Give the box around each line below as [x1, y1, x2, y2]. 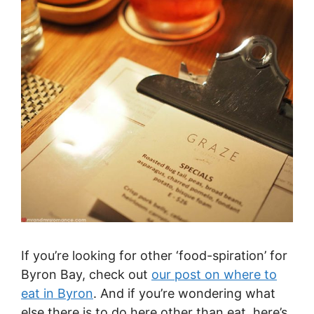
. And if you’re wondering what [93, 285, 275, 301]
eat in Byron [21, 285, 93, 301]
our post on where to [151, 266, 277, 282]
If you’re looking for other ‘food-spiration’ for [21, 247, 287, 263]
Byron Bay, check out [21, 266, 151, 282]
